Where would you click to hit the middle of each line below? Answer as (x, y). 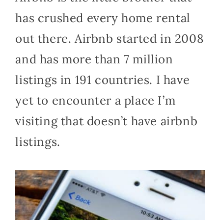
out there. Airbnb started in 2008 (110, 38)
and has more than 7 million (94, 59)
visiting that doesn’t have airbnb (107, 121)
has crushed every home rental (103, 18)
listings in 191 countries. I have (103, 80)
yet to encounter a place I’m (96, 100)
